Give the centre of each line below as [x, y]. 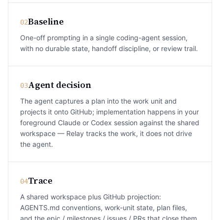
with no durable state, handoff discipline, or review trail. [109, 48]
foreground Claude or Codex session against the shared [110, 123]
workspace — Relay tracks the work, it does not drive [106, 133]
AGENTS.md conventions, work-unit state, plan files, [104, 207]
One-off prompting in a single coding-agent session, [104, 38]
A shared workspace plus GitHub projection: [91, 197]
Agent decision [60, 85]
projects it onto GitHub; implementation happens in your [110, 112]
